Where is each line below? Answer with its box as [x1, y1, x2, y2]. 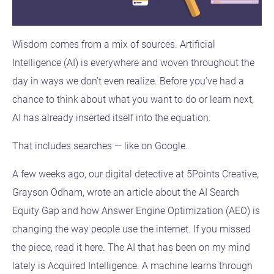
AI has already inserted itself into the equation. [12, 112, 216, 124]
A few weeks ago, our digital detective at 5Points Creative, [12, 168, 259, 180]
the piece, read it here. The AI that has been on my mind [12, 242, 250, 254]
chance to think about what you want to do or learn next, [12, 94, 254, 106]
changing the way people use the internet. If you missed [12, 223, 251, 235]
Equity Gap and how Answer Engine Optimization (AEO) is [12, 205, 260, 217]
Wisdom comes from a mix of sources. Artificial [12, 39, 215, 51]
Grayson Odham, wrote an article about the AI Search [12, 187, 239, 199]
